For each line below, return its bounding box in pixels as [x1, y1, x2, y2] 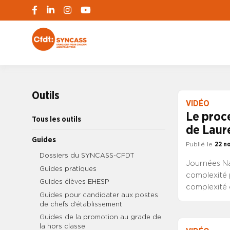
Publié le [185, 141, 215, 147]
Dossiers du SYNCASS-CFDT [40, 152, 135, 159]
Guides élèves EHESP [40, 179, 109, 185]
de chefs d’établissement [40, 201, 122, 208]
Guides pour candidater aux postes [40, 191, 158, 199]
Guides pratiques [40, 165, 97, 172]
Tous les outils [32, 116, 81, 124]
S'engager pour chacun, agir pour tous [94, 40, 228, 47]
